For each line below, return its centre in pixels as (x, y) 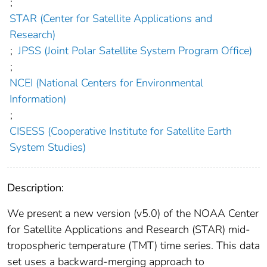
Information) (38, 99)
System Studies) (47, 148)
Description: (35, 188)
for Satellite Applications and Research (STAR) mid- (129, 230)
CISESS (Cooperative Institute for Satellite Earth (120, 131)
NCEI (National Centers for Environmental (106, 83)
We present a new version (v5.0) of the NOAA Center (133, 214)
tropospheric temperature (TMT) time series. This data (133, 246)
